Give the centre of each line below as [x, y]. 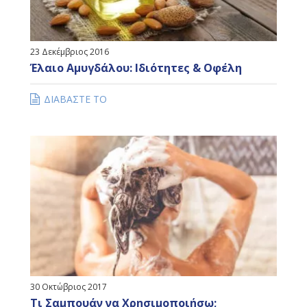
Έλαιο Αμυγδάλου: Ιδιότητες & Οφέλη [136, 68]
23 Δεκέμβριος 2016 [70, 52]
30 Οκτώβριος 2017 [69, 287]
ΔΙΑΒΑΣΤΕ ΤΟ [75, 99]
